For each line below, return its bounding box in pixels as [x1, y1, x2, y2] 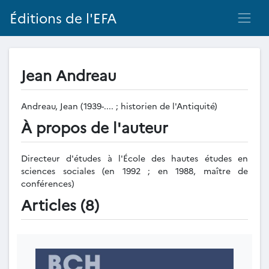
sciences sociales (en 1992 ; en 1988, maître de [21, 165, 248, 177]
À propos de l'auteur [21, 116, 168, 137]
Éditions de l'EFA [10, 8, 117, 28]
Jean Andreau [21, 64, 116, 85]
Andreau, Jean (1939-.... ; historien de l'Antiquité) [21, 100, 220, 112]
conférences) [21, 177, 74, 189]
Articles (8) [21, 194, 99, 214]
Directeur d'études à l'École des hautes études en [21, 152, 248, 164]
